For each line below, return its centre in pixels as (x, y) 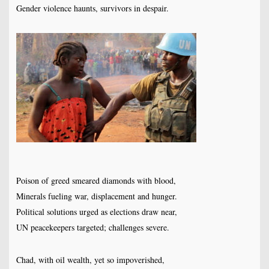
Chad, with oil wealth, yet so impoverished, (90, 260)
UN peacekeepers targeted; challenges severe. (92, 228)
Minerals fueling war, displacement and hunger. (96, 196)
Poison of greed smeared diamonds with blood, (96, 181)
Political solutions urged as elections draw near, (96, 212)
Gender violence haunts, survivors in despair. (92, 8)
